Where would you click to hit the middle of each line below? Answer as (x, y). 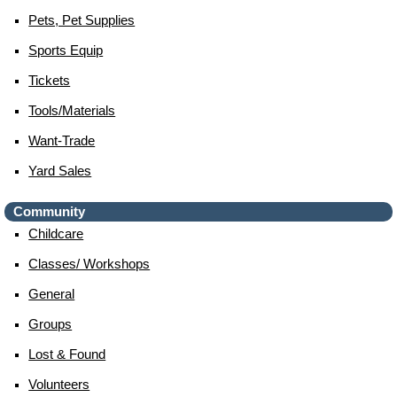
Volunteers (59, 384)
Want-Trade (62, 140)
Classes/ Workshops (90, 264)
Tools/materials (72, 110)
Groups (51, 324)
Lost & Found (67, 354)
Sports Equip (66, 50)
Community (49, 211)
